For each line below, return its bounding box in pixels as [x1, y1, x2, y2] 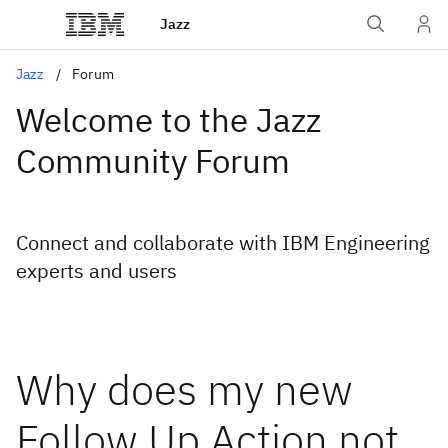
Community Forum [16, 139, 290, 182]
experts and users [16, 257, 177, 284]
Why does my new [16, 362, 353, 417]
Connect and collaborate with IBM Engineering [16, 229, 430, 256]
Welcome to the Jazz [16, 98, 321, 141]
